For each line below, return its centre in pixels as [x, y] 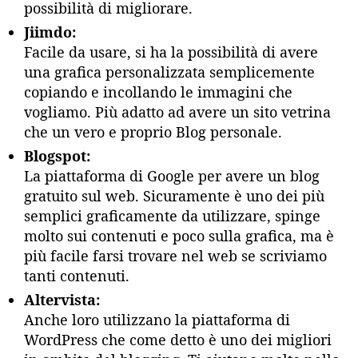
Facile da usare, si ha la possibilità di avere [171, 52]
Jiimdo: [50, 32]
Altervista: [62, 299]
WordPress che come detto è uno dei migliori [178, 339]
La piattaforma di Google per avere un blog [172, 175]
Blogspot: [57, 155]
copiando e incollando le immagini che [158, 91]
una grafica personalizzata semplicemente [169, 72]
